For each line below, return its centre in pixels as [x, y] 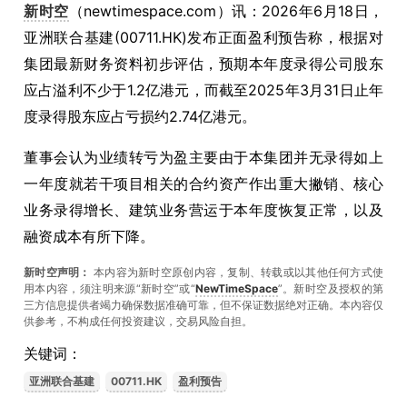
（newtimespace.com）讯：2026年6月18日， [226, 11]
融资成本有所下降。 [89, 236]
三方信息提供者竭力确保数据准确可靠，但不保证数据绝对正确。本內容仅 [203, 305]
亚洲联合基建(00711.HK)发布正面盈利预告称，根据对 [203, 37]
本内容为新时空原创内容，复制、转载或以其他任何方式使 [238, 272]
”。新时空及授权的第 [331, 288]
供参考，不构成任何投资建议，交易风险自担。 [138, 321]
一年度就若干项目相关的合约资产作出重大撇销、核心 [203, 184]
